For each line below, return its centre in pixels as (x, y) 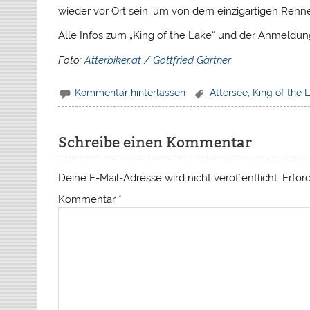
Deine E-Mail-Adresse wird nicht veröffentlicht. (169, 178)
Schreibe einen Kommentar (155, 142)
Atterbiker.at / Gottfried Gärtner (158, 60)
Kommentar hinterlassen (130, 92)
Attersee (228, 92)
